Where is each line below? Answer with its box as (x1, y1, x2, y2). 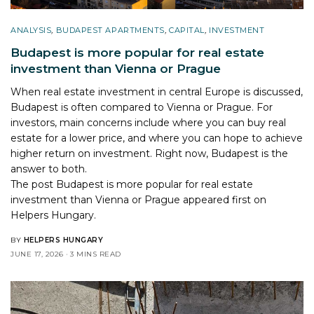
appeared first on (180, 193, 267, 206)
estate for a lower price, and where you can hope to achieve (11, 131, 303, 144)
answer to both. (11, 162, 88, 175)
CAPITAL (169, 25, 205, 35)
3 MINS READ (70, 249, 121, 259)
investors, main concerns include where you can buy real (11, 116, 287, 129)
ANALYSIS (11, 25, 52, 35)
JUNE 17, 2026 (11, 249, 64, 259)
